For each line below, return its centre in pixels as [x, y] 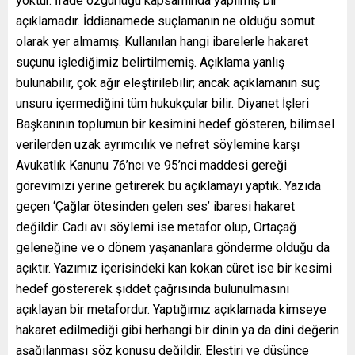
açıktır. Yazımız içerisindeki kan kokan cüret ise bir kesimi [174, 268]
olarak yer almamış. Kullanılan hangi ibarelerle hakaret [162, 41]
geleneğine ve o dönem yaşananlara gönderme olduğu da [173, 247]
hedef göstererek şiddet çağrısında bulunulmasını [153, 288]
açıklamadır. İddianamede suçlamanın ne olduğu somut [165, 21]
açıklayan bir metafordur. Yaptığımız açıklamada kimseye [171, 309]
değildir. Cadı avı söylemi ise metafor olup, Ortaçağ [156, 227]
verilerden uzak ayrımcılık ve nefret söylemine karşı [158, 144]
